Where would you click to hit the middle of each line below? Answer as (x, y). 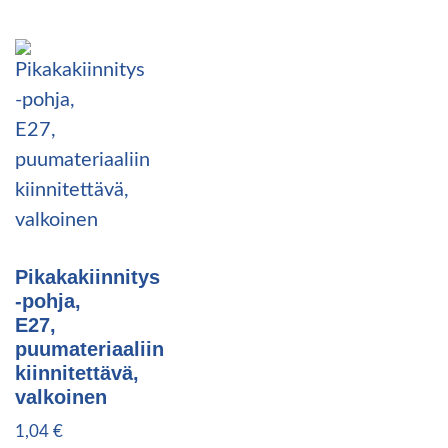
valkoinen (61, 397)
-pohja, (48, 301)
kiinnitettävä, (77, 373)
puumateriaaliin (89, 349)
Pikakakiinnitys (87, 277)
